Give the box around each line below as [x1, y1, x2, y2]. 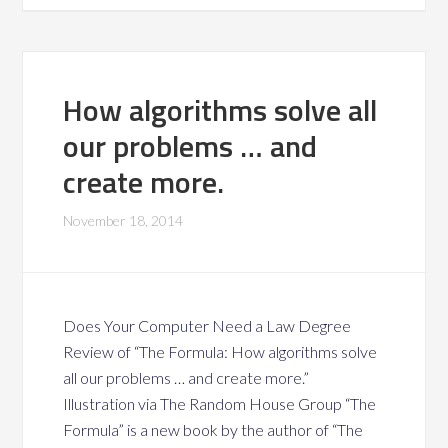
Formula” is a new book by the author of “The [63, 420, 364, 439]
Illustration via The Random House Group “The [63, 394, 377, 413]
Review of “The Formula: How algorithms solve [63, 342, 378, 361]
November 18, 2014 [63, 212, 184, 229]
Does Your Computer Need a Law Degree [63, 316, 352, 335]
